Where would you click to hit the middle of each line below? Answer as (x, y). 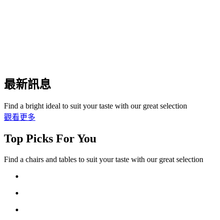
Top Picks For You (50, 138)
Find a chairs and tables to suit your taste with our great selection (104, 159)
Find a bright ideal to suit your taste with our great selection (96, 106)
